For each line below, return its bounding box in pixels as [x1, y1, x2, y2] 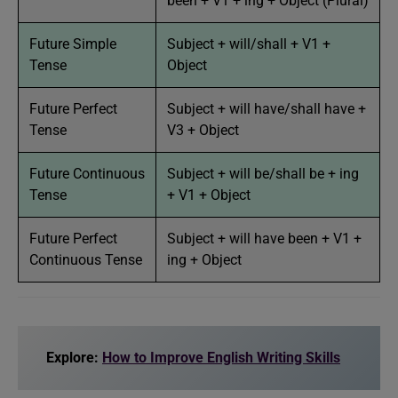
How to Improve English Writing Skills [102, 348, 340, 366]
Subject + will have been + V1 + [167, 229, 362, 247]
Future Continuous [29, 164, 145, 182]
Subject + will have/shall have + [167, 99, 366, 117]
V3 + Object [167, 121, 239, 139]
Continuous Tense [29, 251, 142, 268]
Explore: [46, 348, 102, 366]
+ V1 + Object [167, 186, 251, 203]
